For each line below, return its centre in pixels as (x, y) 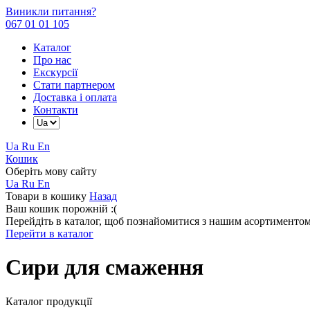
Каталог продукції (49, 301)
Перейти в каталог (49, 234)
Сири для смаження (104, 267)
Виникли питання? (51, 11)
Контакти (56, 110)
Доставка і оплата (75, 97)
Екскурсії (55, 72)
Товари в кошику (47, 196)
